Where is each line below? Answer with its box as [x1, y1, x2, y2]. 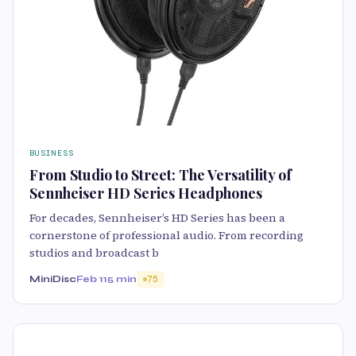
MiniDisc [29, 273, 76, 284]
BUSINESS [29, 148, 74, 158]
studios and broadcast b [29, 245, 159, 261]
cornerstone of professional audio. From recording [29, 227, 304, 243]
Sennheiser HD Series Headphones [29, 184, 262, 203]
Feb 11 [76, 273, 107, 284]
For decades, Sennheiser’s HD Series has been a [29, 210, 285, 226]
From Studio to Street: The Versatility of [29, 165, 292, 184]
